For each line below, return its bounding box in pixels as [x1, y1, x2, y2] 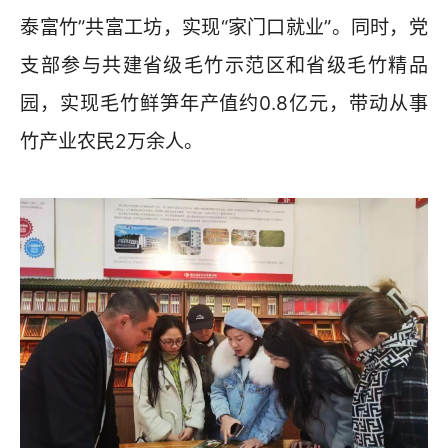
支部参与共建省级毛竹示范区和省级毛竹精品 [20, 53, 428, 78]
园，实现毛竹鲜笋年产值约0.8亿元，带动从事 [20, 91, 428, 116]
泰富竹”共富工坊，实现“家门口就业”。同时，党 [20, 15, 428, 40]
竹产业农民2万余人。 [20, 129, 204, 154]
